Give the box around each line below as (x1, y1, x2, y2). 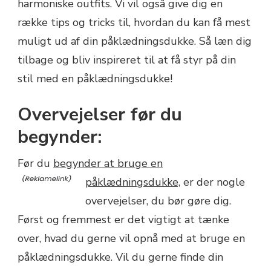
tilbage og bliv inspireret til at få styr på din (18, 52, 236, 67)
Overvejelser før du (18, 102, 182, 127)
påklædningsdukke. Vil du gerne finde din (18, 249, 223, 264)
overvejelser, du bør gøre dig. (85, 193, 231, 208)
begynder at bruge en (53, 155, 163, 171)
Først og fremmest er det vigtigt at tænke (18, 212, 229, 227)
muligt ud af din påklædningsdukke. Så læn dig (18, 33, 252, 48)
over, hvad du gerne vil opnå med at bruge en (18, 230, 245, 246)
